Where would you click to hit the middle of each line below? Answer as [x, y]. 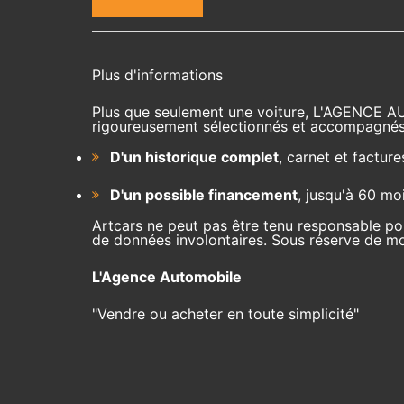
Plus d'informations [157, 75]
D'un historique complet [194, 157]
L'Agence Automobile [167, 277]
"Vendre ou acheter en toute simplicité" [225, 314]
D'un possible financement [204, 195]
